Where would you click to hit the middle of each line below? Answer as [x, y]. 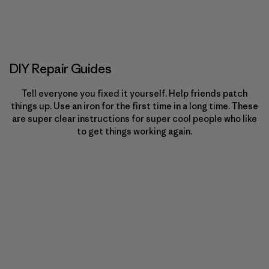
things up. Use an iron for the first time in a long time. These [134, 106]
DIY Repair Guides [61, 68]
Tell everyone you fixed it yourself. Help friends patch [134, 93]
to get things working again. [134, 131]
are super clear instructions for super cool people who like [134, 118]
